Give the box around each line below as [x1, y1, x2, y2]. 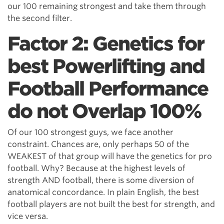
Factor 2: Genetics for [7, 32, 204, 55]
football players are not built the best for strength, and [7, 199, 215, 209]
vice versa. [7, 211, 48, 221]
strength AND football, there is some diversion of [7, 175, 194, 185]
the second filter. [7, 13, 72, 23]
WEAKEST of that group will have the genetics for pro [7, 151, 212, 161]
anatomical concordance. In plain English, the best [7, 187, 199, 197]
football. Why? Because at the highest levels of [7, 163, 185, 173]
